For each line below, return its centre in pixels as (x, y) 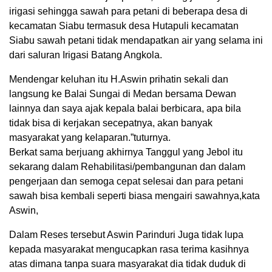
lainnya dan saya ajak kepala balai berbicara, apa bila (125, 109)
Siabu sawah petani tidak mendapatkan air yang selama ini (136, 41)
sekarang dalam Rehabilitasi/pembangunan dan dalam (127, 167)
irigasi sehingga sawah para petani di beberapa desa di (128, 12)
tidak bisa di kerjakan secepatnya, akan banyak (111, 123)
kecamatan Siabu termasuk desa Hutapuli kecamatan (124, 26)
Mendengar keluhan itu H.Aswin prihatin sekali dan (119, 80)
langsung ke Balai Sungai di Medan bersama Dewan (123, 94)
